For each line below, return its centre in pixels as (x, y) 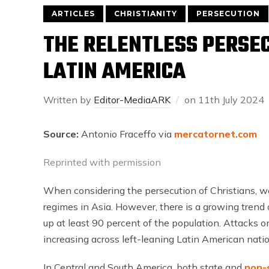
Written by (68, 100)
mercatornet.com (214, 134)
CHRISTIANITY (146, 14)
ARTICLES (73, 14)
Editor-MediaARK (132, 100)
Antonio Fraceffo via (125, 134)
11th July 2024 (231, 100)
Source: (61, 134)
